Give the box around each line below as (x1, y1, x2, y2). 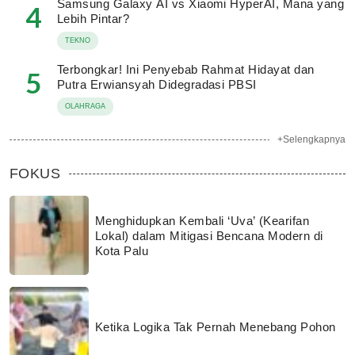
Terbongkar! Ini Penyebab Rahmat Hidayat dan (57, 63, 315, 76)
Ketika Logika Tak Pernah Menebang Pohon (95, 319, 336, 334)
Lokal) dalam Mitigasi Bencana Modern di (95, 228, 323, 242)
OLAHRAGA (65, 102, 105, 110)
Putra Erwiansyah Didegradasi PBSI (57, 78, 257, 91)
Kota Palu (95, 243, 149, 258)
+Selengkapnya (277, 134, 345, 145)
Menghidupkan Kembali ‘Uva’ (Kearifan (95, 213, 310, 227)
